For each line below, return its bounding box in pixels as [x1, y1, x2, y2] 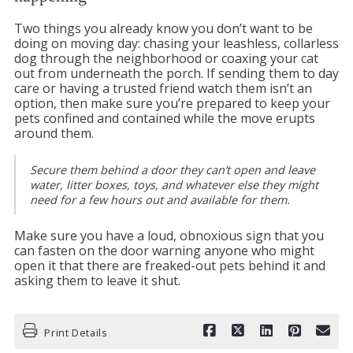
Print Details [44, 325, 108, 340]
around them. [14, 124, 94, 143]
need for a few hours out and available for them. [30, 192, 293, 208]
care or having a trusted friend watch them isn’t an [14, 80, 312, 98]
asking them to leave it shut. [14, 272, 180, 290]
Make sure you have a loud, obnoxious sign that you [14, 227, 324, 245]
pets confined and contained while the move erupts [14, 110, 315, 128]
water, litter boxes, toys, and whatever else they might [30, 177, 318, 193]
